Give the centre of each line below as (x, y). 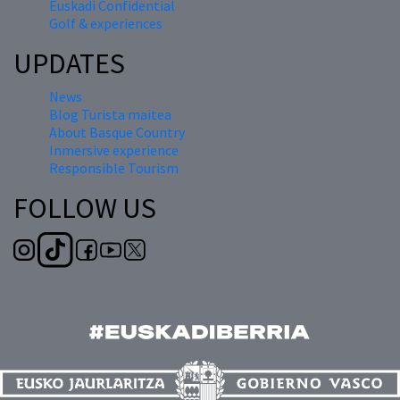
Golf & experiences (106, 24)
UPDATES (69, 64)
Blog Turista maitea (110, 115)
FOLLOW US (85, 208)
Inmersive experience (114, 150)
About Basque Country (117, 133)
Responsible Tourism (114, 168)
